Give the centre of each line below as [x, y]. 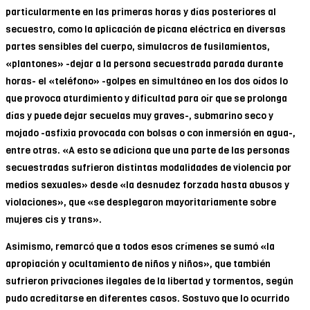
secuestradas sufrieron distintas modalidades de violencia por [148, 167]
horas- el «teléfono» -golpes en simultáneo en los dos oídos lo [147, 81]
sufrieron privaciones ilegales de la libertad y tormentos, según [149, 281]
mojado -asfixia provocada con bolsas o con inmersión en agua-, [151, 133]
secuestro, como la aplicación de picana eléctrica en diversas [146, 29]
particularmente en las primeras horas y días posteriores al [141, 12]
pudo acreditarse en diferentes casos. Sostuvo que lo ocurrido [147, 298]
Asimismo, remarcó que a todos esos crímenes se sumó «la [140, 246]
